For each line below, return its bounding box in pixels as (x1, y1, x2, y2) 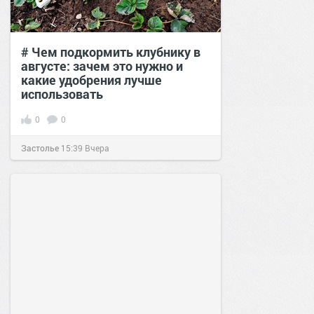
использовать (21, 85, 103, 102)
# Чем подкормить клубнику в (21, 43, 200, 60)
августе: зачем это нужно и (21, 57, 183, 74)
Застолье (21, 142, 59, 153)
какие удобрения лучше (21, 71, 162, 88)
